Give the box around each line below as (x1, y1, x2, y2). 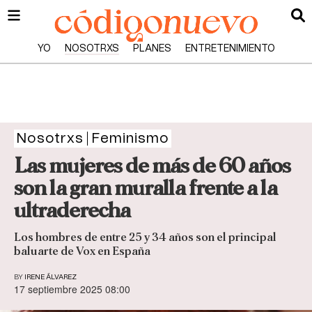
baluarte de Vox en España (14, 245, 150, 258)
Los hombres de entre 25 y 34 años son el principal (14, 231, 276, 244)
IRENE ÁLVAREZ (24, 274, 77, 281)
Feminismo (91, 132, 169, 146)
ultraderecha (14, 199, 130, 221)
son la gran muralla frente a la (14, 177, 277, 199)
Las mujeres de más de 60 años (14, 155, 290, 177)
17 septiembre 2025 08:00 (14, 282, 130, 297)
